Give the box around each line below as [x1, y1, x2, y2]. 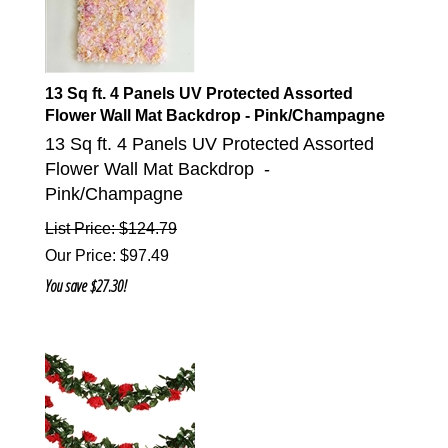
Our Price [45, 247, 112, 265]
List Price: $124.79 [45, 220, 177, 238]
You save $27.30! [45, 275, 127, 298]
